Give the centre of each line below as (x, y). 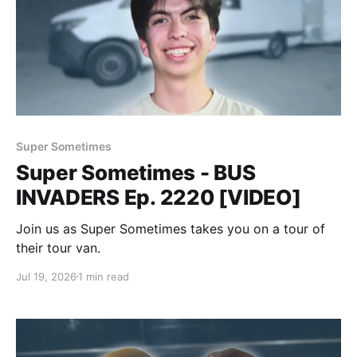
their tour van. (58, 247)
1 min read (104, 276)
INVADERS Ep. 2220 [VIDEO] (159, 197)
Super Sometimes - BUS (136, 172)
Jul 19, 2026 (46, 276)
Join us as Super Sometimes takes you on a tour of (171, 228)
